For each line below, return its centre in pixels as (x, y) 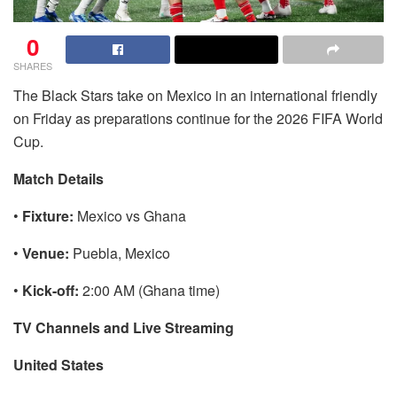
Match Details (58, 178)
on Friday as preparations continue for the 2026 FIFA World (198, 118)
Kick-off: (51, 290)
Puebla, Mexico (120, 253)
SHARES (33, 65)
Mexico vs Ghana (130, 215)
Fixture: (48, 215)
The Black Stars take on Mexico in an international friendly (195, 95)
